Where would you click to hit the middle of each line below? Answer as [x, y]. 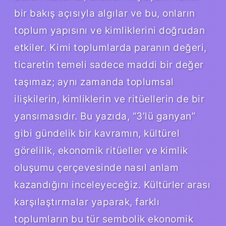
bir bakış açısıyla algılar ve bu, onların [105, 13]
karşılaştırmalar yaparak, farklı [87, 202]
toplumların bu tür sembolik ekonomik [104, 219]
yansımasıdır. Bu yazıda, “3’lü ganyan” [105, 116]
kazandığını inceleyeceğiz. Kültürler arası [112, 184]
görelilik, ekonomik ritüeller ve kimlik [101, 150]
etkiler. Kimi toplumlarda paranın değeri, [110, 47]
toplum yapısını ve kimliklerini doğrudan [109, 30]
